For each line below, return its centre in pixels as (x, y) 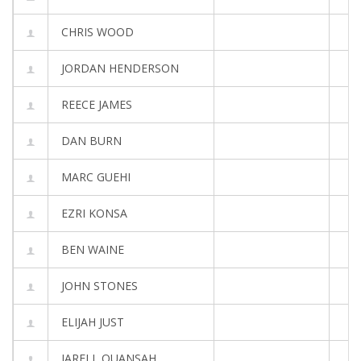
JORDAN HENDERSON (120, 68)
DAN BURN (91, 141)
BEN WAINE (93, 249)
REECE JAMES (97, 104)
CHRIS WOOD (98, 32)
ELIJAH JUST (93, 322)
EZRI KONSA (94, 213)
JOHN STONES (100, 286)
